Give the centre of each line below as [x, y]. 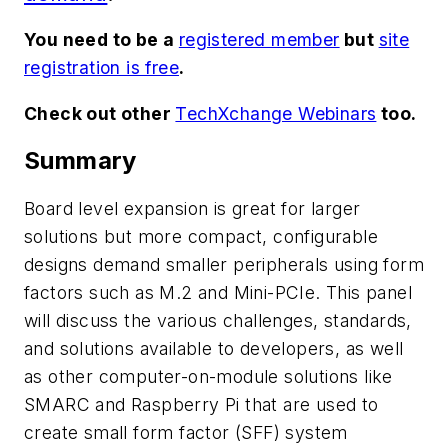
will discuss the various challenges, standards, [218, 321]
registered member [259, 39]
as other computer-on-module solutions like [208, 377]
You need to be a [101, 39]
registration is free [101, 67]
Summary [80, 161]
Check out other [100, 113]
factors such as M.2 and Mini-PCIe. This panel [218, 293]
